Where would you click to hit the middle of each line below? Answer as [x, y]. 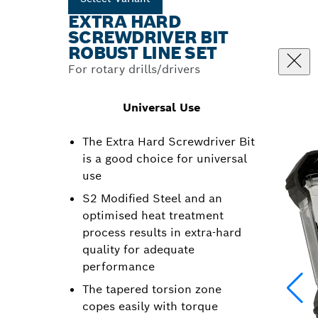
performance [119, 267]
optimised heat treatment [153, 215]
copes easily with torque [150, 306]
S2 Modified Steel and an [152, 198]
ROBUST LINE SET [143, 53]
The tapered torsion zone [152, 289]
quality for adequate [138, 250]
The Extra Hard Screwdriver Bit [169, 142]
